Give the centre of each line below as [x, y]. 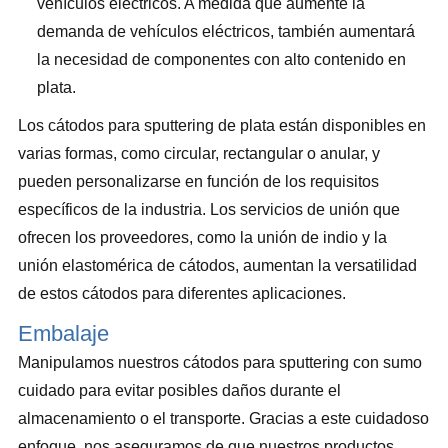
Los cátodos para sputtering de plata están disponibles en [222, 126]
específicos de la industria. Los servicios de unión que [209, 210]
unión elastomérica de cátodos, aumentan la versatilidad [217, 266]
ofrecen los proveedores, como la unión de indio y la [202, 238]
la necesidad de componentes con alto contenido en [222, 60]
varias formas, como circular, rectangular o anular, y [199, 154]
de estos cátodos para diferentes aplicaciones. [182, 294]
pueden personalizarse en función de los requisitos [198, 182]
